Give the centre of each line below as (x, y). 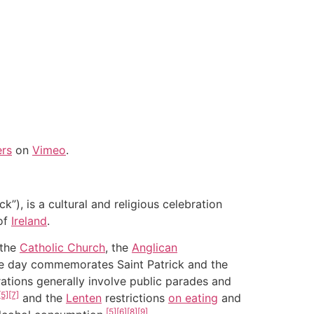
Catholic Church (62, 248)
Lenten (84, 298)
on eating (193, 298)
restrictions (135, 298)
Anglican (155, 248)
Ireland (29, 220)
